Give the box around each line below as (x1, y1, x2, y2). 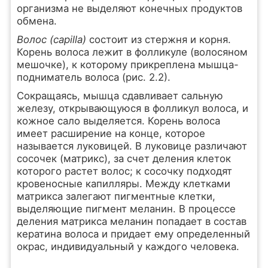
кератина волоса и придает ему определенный (16, 228, 250, 240)
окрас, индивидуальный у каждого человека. (16, 240, 239, 252)
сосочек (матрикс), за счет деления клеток (16, 153, 231, 165)
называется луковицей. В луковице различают (16, 140, 247, 152)
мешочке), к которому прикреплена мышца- (16, 59, 239, 71)
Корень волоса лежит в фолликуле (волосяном (16, 46, 248, 58)
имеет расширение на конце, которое (16, 127, 205, 139)
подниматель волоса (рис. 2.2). (16, 71, 170, 83)
